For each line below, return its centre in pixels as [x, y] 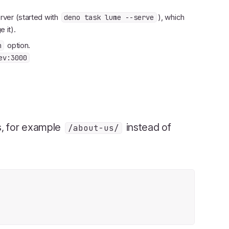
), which [171, 17]
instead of [147, 127]
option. [18, 45]
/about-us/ [93, 128]
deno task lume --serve [109, 17]
